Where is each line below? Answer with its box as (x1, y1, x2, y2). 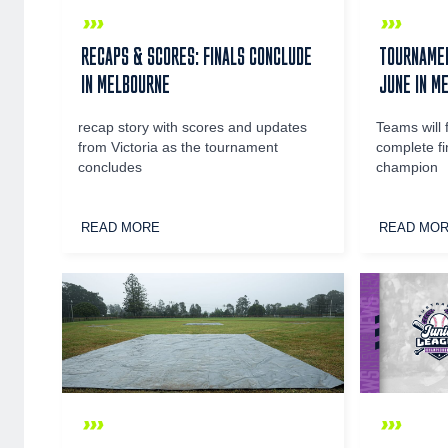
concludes (78, 160, 143, 176)
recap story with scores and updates (78, 120, 308, 136)
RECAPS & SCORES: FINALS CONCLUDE (81, 43, 313, 70)
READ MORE (81, 220, 161, 236)
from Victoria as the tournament (78, 140, 279, 156)
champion (376, 160, 439, 176)
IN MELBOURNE (81, 71, 171, 98)
